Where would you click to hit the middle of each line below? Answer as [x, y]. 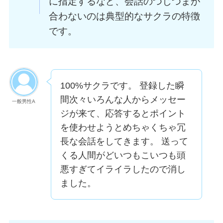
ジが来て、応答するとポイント [123, 113]
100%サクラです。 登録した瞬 [122, 85]
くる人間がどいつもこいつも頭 [123, 155]
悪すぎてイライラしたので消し [123, 169]
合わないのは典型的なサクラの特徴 [124, 16]
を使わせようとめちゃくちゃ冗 [123, 127]
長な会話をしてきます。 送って [124, 141]
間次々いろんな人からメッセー [123, 99]
